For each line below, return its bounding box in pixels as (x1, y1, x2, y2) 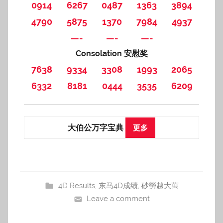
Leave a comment (87, 194, 150, 203)
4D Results (58, 181, 95, 190)
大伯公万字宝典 (68, 122, 125, 132)
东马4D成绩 (98, 181, 138, 190)
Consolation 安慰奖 (75, 49, 148, 58)
